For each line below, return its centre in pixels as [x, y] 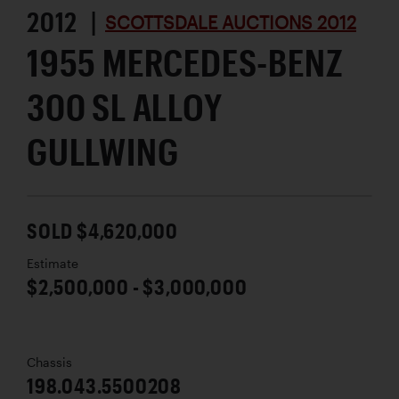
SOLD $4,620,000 [102, 231]
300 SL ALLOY [125, 107]
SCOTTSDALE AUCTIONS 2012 [231, 23]
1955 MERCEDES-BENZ [185, 62]
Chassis [49, 363]
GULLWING [103, 151]
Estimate [53, 264]
